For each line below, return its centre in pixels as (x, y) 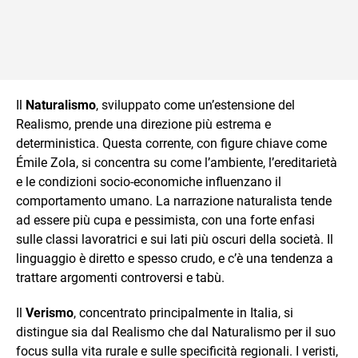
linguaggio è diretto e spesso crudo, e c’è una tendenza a (175, 259)
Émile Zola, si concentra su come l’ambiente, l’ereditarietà (177, 163)
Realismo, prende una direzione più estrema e (143, 124)
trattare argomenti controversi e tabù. (120, 278)
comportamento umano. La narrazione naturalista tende (174, 201)
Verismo (50, 313)
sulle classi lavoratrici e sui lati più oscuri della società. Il (175, 239)
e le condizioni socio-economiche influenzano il (149, 182)
